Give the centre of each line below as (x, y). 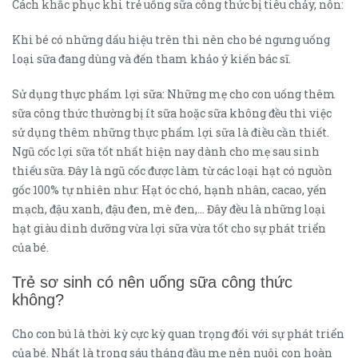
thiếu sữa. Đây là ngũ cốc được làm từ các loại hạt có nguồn (172, 171)
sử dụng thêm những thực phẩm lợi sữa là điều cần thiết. (171, 133)
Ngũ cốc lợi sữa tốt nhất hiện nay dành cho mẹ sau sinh (166, 152)
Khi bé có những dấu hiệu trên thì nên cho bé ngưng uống (171, 40)
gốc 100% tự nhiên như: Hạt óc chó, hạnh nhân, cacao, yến (169, 190)
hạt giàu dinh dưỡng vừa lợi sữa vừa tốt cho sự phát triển (169, 229)
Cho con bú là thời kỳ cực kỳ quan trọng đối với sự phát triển (178, 334)
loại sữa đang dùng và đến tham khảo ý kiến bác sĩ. (151, 59)
